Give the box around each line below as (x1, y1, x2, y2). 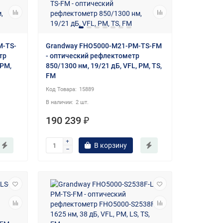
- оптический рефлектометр (45, 52, 139, 60)
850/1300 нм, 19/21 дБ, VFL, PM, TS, (45, 62, 162, 70)
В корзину (94, 141, 127, 150)
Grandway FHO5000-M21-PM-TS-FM (45, 42, 162, 50)
